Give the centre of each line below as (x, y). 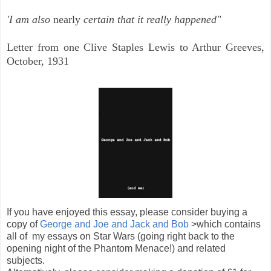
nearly (67, 20)
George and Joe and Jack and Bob (114, 224)
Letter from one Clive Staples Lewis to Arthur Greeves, (135, 47)
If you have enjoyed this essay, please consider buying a (127, 212)
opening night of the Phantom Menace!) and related (116, 249)
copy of (22, 224)
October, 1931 (38, 61)
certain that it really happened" (151, 20)
